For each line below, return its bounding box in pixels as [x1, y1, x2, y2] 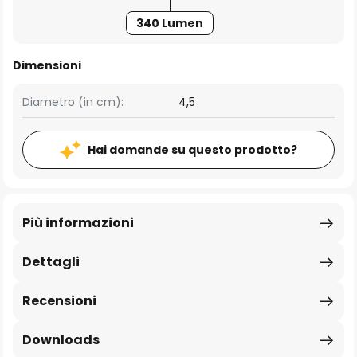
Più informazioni [22, 214, 134, 232]
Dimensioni [13, 57, 81, 73]
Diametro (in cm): [22, 94, 124, 110]
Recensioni [22, 292, 96, 310]
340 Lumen [135, 15, 203, 31]
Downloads [22, 331, 100, 349]
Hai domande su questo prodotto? [88, 142, 297, 158]
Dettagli [22, 253, 80, 271]
